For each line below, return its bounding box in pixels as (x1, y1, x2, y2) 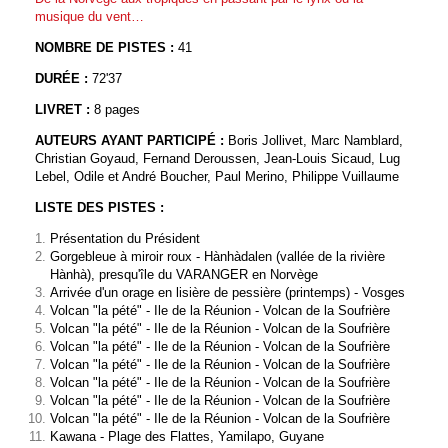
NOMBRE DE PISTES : (35, 40, 178, 56)
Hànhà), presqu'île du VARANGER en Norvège (50, 267, 318, 283)
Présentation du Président (50, 231, 200, 247)
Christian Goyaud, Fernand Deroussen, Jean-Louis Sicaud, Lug (35, 151, 400, 167)
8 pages (90, 102, 140, 118)
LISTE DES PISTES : (35, 200, 168, 216)
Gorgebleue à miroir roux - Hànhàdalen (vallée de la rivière (50, 249, 385, 265)
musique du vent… (35, 9, 148, 25)
